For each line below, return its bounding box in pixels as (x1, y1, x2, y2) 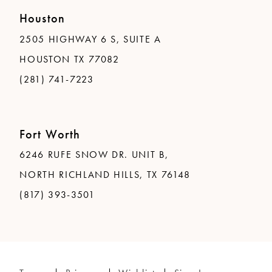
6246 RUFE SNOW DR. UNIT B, (19, 149, 169, 161)
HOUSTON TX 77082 (19, 53, 120, 66)
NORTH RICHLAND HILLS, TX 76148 (19, 169, 191, 182)
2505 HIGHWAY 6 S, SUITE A (19, 33, 161, 46)
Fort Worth (19, 126, 81, 142)
